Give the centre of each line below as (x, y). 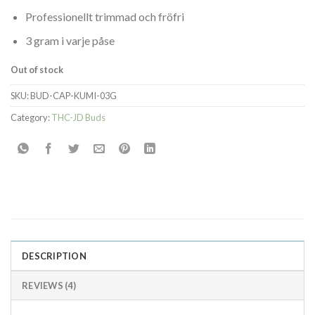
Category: (31, 117)
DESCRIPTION (54, 256)
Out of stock (37, 69)
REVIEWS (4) (49, 285)
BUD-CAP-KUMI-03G (73, 95)
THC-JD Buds (78, 117)
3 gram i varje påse (70, 41)
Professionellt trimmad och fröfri (104, 16)
